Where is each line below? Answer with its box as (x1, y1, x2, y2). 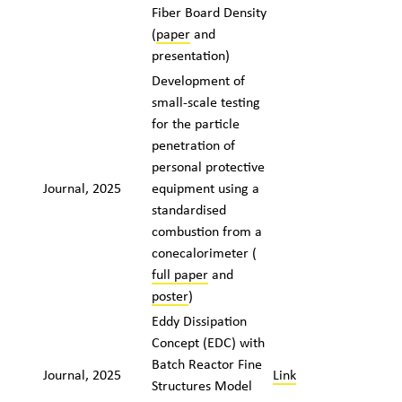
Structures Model (151, 375, 252, 395)
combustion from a (151, 221, 262, 240)
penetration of (151, 135, 235, 154)
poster (151, 285, 188, 305)
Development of (151, 70, 245, 90)
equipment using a (151, 178, 259, 197)
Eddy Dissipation (151, 310, 247, 330)
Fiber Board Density (151, 2, 267, 22)
